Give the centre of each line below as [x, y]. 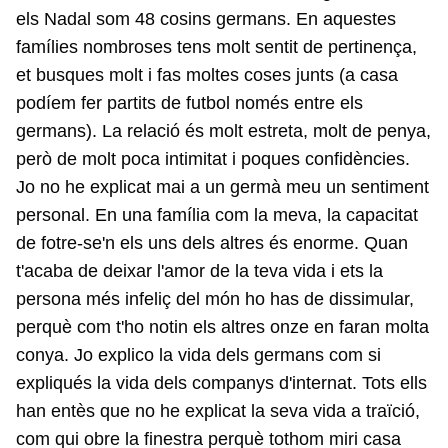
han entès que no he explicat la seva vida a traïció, [218, 411]
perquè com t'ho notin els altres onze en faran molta [222, 327]
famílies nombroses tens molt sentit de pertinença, [216, 47]
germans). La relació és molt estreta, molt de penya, [223, 131]
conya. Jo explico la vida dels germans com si [198, 355]
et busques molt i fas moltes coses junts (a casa [207, 75]
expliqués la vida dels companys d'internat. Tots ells [221, 383]
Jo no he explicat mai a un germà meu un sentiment [222, 187]
